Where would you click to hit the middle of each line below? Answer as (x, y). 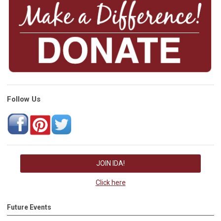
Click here (110, 182)
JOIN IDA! (110, 163)
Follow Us (24, 99)
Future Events (29, 207)
